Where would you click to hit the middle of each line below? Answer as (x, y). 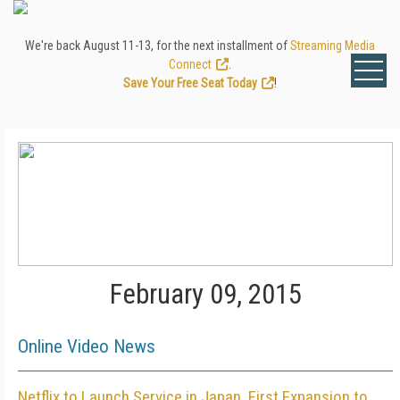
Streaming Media (333, 46)
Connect (190, 64)
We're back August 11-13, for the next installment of (158, 46)
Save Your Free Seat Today (190, 83)
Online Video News (87, 346)
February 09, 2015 (205, 294)
